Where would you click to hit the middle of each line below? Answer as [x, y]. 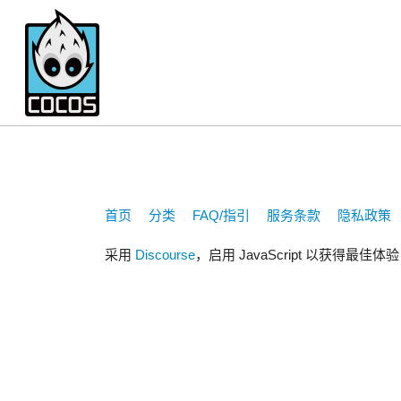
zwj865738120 [222, 96]
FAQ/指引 [221, 216]
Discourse [165, 254]
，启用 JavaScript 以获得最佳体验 [297, 254]
